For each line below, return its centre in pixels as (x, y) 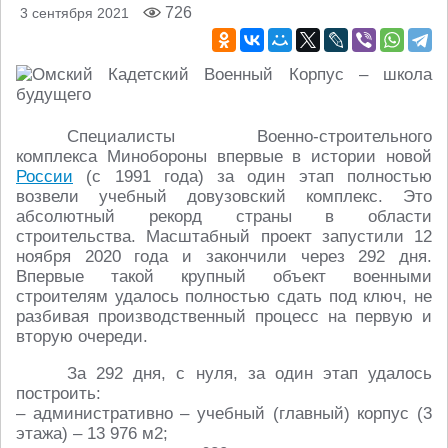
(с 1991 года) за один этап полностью (252, 176)
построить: (58, 393)
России (44, 176)
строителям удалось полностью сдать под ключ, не (224, 296)
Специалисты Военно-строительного (249, 136)
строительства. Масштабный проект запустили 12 (224, 236)
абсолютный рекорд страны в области (224, 216)
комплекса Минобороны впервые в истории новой (224, 156)
